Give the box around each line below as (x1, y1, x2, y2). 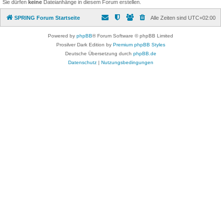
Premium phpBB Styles (112, 41, 165, 47)
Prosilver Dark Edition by (56, 41, 113, 47)
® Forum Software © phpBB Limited (92, 33, 173, 38)
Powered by (48, 33, 76, 38)
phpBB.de (133, 50, 156, 56)
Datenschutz (68, 59, 97, 65)
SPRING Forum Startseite (14, 14, 80, 21)
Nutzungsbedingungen (101, 59, 153, 65)
